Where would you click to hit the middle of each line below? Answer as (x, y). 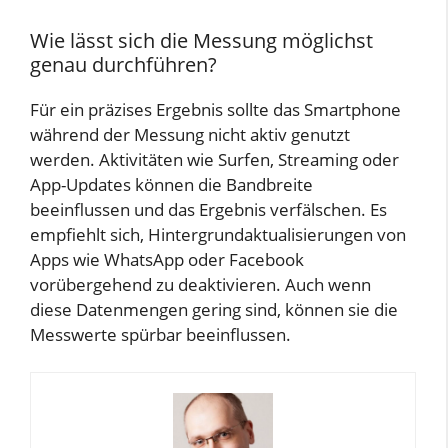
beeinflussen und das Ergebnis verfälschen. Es (208, 209)
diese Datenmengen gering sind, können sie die (214, 309)
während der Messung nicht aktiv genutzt (190, 134)
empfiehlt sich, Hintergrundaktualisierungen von (218, 234)
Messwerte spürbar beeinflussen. (160, 334)
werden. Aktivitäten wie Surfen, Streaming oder (214, 159)
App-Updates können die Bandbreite (171, 184)
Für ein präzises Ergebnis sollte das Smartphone (215, 109)
